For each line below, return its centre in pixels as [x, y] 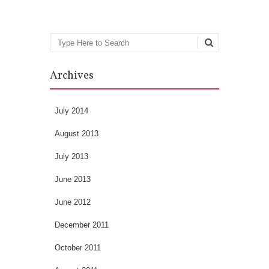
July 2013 [71, 156]
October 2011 [78, 247]
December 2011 [82, 225]
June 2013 [73, 179]
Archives [72, 76]
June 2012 [73, 202]
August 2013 [77, 133]
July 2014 [71, 110]
